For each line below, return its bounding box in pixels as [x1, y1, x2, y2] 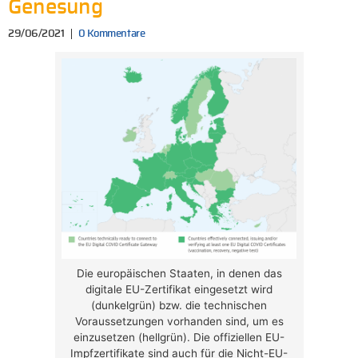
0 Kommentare [78, 29, 145, 40]
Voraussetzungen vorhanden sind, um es [74, 315, 284, 328]
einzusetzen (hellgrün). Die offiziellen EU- [74, 331, 284, 344]
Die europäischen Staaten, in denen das [76, 267, 282, 280]
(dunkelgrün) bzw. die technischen [91, 299, 267, 312]
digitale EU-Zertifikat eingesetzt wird [86, 283, 272, 296]
